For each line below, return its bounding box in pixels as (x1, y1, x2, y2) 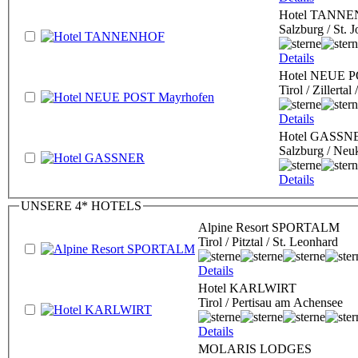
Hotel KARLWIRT (198, 280, 296, 295)
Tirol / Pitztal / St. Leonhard (198, 234, 338, 249)
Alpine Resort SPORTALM (198, 220, 340, 234)
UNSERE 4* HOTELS (21, 198, 141, 213)
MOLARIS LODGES (198, 341, 312, 356)
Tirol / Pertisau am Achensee (198, 295, 343, 309)
